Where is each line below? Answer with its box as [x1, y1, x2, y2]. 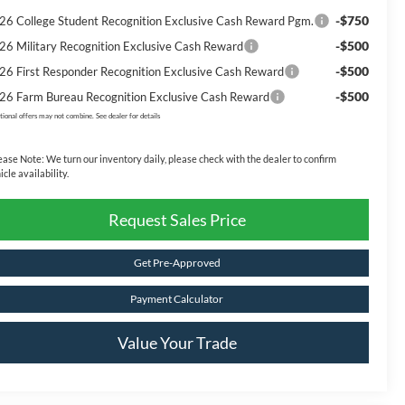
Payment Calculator [130, 291, 223, 306]
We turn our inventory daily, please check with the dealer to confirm [44, 152, 337, 165]
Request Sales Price [108, 209, 246, 230]
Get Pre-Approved [133, 255, 221, 269]
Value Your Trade [117, 332, 237, 353]
